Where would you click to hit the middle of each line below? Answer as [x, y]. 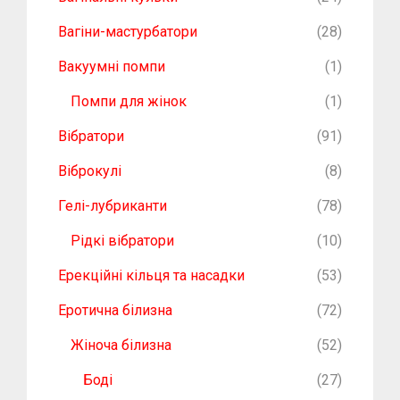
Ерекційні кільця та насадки [151, 276]
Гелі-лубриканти [112, 206]
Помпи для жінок [129, 102]
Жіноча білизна [121, 346]
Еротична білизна [115, 311]
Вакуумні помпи [112, 67]
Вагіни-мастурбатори [128, 32]
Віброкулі [90, 171]
